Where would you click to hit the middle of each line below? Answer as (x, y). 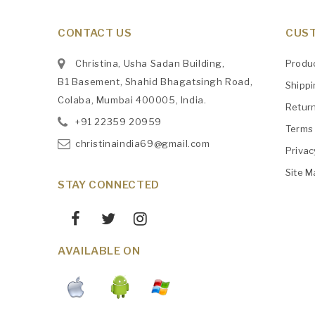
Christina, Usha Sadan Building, (150, 64)
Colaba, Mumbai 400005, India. (132, 100)
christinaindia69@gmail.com (143, 144)
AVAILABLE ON (99, 251)
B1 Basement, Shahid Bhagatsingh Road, (155, 82)
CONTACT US (95, 33)
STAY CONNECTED (109, 185)
